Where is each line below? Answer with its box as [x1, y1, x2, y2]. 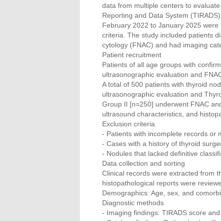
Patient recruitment [102, 51, 161, 59]
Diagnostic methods [102, 199, 164, 207]
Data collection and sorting [102, 159, 185, 167]
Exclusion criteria [102, 120, 155, 128]
